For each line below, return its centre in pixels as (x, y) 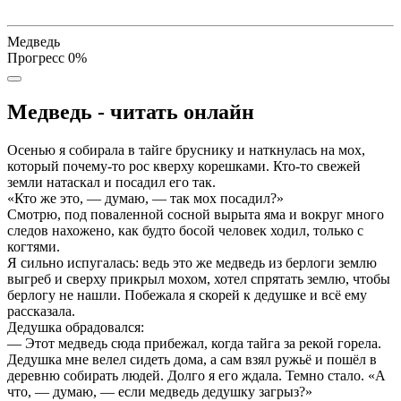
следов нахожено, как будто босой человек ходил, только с (185, 231)
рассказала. (41, 311)
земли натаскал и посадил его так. (111, 183)
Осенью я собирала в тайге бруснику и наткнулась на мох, (186, 150)
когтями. (34, 247)
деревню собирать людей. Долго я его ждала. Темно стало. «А (196, 376)
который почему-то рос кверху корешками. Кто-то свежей (184, 166)
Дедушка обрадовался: (76, 328)
